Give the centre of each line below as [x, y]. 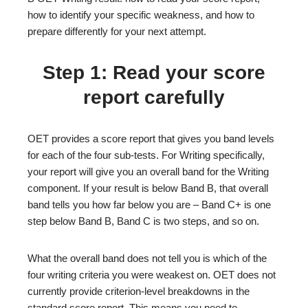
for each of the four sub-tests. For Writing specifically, [146, 155]
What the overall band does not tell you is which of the [147, 258]
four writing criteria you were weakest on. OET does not [152, 275]
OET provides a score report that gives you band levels [151, 139]
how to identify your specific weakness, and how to [141, 15]
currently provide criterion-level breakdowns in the [139, 291]
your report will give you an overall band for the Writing [148, 172]
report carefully [154, 97]
